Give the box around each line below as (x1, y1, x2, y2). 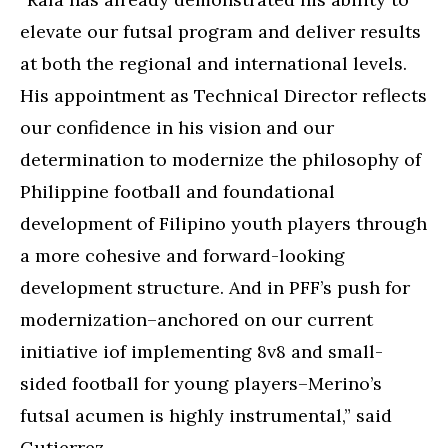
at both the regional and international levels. (20, 51, 407, 75)
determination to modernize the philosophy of (20, 147, 421, 171)
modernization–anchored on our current (20, 307, 373, 331)
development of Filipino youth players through (20, 211, 427, 235)
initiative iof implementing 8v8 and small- (20, 339, 383, 363)
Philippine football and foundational (20, 179, 335, 203)
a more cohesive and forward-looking (20, 243, 345, 267)
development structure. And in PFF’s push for (20, 275, 410, 299)
